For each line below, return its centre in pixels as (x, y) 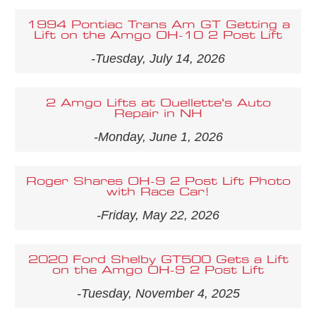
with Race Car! (158, 192)
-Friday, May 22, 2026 (158, 215)
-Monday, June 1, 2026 (158, 136)
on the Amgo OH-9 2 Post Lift (158, 270)
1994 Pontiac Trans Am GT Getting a (158, 25)
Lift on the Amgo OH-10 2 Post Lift (158, 35)
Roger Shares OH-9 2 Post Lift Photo (158, 181)
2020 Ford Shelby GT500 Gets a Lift (158, 260)
